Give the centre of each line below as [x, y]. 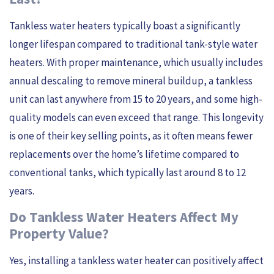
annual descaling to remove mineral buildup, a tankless [131, 81]
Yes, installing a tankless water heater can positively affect [136, 261]
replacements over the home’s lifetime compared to [124, 154]
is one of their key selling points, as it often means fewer [131, 136]
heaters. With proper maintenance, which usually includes [136, 63]
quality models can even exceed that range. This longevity [136, 118]
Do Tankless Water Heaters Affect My [124, 217]
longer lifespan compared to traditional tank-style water [133, 44]
